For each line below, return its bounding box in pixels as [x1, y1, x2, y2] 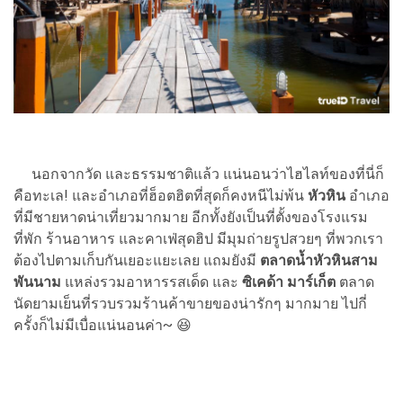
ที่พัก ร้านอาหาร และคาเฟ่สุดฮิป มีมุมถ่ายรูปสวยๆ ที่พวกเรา [13, 230, 383, 247]
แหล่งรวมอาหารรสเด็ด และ [65, 273, 242, 291]
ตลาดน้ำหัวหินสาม [260, 252, 378, 269]
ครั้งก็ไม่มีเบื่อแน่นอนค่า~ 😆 [13, 317, 192, 334]
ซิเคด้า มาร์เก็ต [242, 273, 336, 291]
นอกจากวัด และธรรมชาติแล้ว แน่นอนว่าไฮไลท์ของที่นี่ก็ [13, 166, 384, 183]
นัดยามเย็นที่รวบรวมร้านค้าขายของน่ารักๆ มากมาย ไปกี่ [13, 295, 367, 312]
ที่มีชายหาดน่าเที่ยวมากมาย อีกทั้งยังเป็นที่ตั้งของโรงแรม [13, 209, 368, 226]
